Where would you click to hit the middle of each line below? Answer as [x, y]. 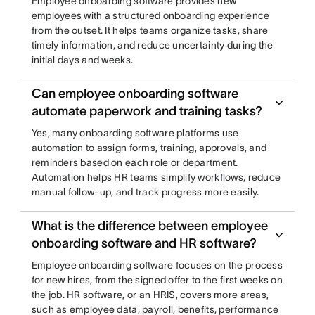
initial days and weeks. [82, 59]
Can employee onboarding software [135, 93]
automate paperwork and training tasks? [147, 111]
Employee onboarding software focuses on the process [157, 265]
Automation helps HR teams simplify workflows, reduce [156, 177]
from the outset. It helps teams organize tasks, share [150, 30]
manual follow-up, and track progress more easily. [145, 192]
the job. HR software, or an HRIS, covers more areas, [150, 294]
